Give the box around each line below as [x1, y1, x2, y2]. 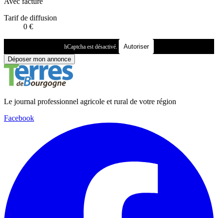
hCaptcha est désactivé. [64, 43, 117, 50]
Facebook [4, 113, 34, 122]
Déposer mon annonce [8, 55, 71, 63]
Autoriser [124, 42, 149, 50]
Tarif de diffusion [4, 13, 57, 22]
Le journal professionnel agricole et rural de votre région [4, 97, 176, 106]
